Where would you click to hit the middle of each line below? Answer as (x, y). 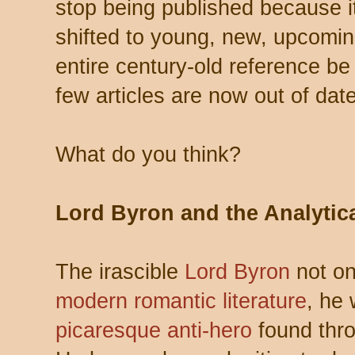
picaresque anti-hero (154, 330)
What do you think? (148, 154)
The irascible (120, 271)
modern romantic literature (181, 301)
